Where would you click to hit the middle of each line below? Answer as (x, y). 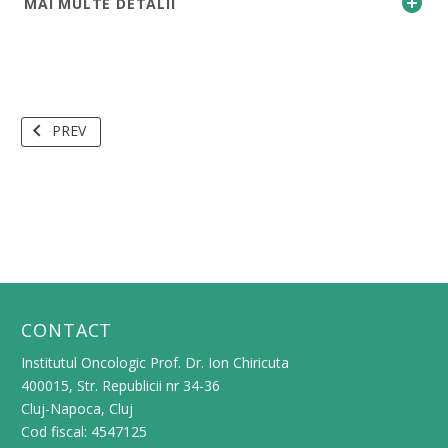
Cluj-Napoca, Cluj (77, 408)
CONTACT (67, 329)
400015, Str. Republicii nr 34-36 (120, 385)
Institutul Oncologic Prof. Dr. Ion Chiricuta (155, 362)
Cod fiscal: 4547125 (84, 431)
